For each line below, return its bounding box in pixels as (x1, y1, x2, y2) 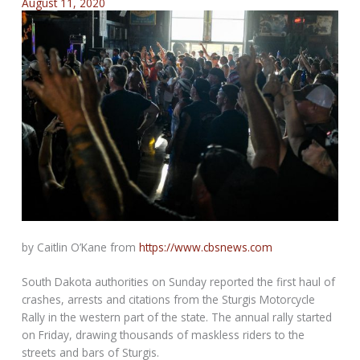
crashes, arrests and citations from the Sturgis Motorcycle (22, 292, 316, 308)
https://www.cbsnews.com (139, 239, 273, 255)
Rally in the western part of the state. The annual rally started (22, 309, 333, 325)
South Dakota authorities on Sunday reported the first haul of (22, 274, 336, 290)
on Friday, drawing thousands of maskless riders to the (22, 327, 305, 343)
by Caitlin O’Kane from (22, 239, 140, 255)
